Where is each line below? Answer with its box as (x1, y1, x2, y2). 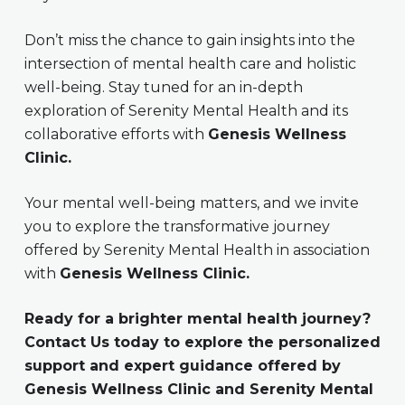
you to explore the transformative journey (24, 217, 330, 235)
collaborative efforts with (24, 125, 208, 143)
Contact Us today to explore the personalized (24, 333, 381, 351)
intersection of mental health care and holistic (24, 54, 356, 72)
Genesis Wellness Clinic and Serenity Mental (24, 380, 373, 398)
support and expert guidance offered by (24, 356, 341, 374)
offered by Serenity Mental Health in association (24, 240, 370, 259)
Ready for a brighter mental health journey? (24, 309, 371, 327)
